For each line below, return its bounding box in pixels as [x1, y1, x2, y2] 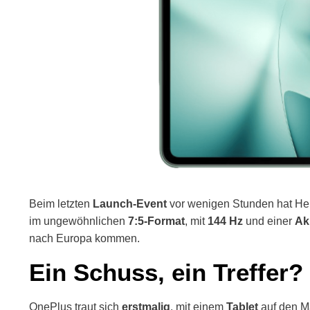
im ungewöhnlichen [29, 215, 128, 227]
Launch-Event [93, 198, 167, 210]
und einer [243, 215, 295, 227]
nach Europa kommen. [29, 232, 140, 244]
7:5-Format [128, 215, 185, 227]
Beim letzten [29, 198, 93, 210]
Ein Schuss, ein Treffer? [29, 259, 303, 286]
